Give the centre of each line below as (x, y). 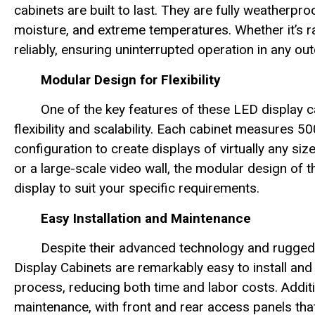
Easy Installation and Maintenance (146, 218)
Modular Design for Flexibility (131, 79)
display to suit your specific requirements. (137, 188)
